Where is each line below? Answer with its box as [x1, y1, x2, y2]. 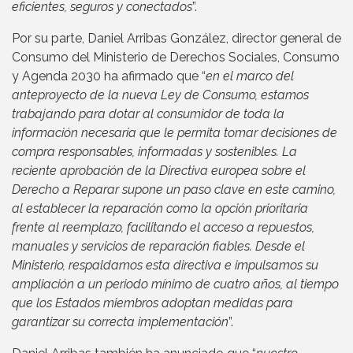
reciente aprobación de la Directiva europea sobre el [12, 163, 306, 179]
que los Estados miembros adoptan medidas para [12, 295, 293, 311]
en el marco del [206, 69, 294, 84]
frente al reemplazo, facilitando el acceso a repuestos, [12, 220, 314, 236]
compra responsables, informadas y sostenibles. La [12, 144, 297, 160]
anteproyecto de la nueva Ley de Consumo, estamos [12, 87, 309, 103]
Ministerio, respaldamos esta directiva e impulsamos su [12, 258, 318, 273]
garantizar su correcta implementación [12, 314, 229, 330]
